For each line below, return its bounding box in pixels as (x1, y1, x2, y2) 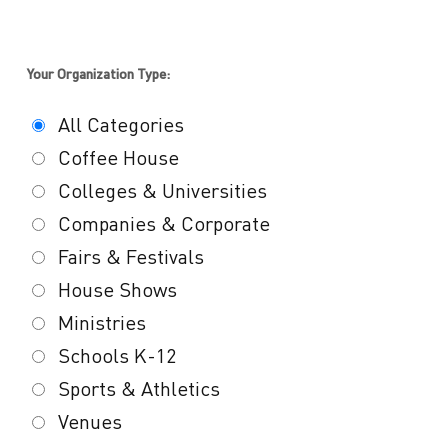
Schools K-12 (57, 343, 176, 369)
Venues (57, 409, 122, 435)
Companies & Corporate (57, 211, 270, 237)
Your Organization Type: (26, 65, 170, 83)
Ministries (57, 310, 146, 336)
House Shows (57, 277, 177, 303)
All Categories (57, 112, 184, 138)
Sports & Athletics (57, 376, 220, 402)
